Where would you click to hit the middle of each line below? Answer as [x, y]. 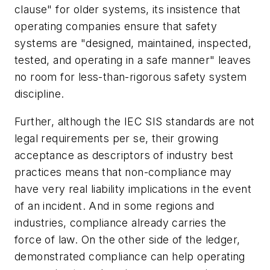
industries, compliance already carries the [121, 222]
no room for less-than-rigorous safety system [131, 77]
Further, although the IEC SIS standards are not [135, 121]
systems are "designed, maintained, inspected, [133, 43]
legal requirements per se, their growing [116, 138]
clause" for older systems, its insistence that [128, 10]
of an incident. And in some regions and [115, 206]
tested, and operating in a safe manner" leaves [133, 60]
